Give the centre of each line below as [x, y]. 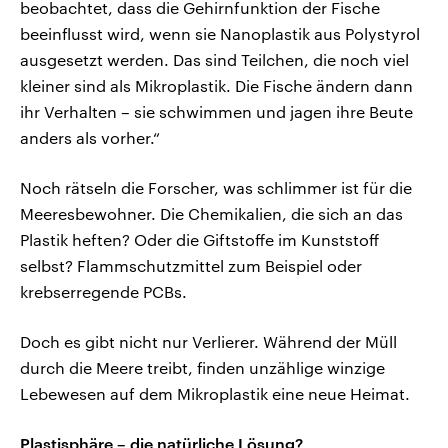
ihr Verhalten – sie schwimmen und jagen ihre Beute [216, 111]
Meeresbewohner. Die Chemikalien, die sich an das [211, 213]
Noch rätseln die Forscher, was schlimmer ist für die [216, 187]
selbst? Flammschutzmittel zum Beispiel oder [191, 265]
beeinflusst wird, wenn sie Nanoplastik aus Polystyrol [220, 33]
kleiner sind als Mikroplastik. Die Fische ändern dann [216, 85]
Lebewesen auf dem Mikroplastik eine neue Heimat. [215, 393]
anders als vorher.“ [90, 137]
